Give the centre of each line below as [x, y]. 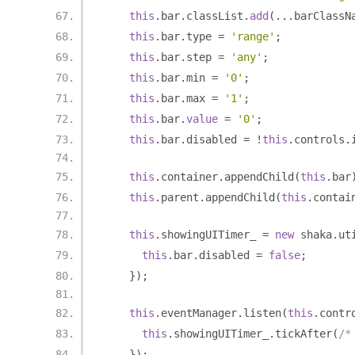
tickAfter [303, 334]
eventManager [199, 313]
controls [319, 139]
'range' [253, 36]
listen [262, 313]
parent [180, 197]
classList [215, 16]
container [189, 177]
